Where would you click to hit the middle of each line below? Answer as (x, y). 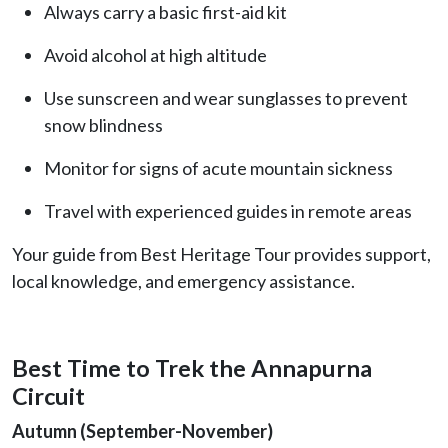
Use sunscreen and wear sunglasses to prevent (226, 97)
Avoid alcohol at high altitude (155, 54)
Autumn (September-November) (142, 430)
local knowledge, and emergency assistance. (183, 280)
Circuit (48, 395)
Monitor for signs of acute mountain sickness (218, 167)
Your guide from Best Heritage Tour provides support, (221, 253)
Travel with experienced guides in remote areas (228, 210)
